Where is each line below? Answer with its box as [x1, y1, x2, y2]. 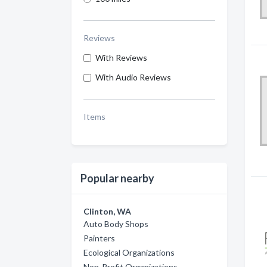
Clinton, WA [83, 206, 131, 216]
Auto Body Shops [83, 219, 148, 229]
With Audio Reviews [95, 72, 171, 82]
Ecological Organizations [83, 247, 175, 257]
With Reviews [95, 52, 147, 63]
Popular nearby [80, 172, 154, 185]
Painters [83, 233, 115, 243]
